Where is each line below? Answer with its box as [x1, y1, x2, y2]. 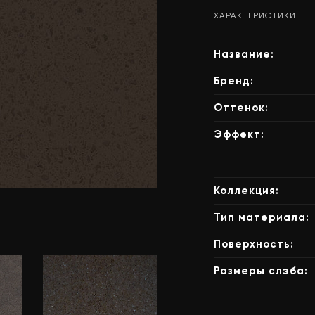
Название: [214, 48, 274, 60]
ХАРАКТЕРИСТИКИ [214, 11, 296, 20]
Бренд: [214, 75, 254, 87]
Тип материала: [214, 211, 309, 224]
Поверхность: [214, 238, 294, 250]
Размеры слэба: [214, 264, 308, 277]
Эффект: [214, 128, 264, 141]
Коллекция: [214, 184, 279, 197]
